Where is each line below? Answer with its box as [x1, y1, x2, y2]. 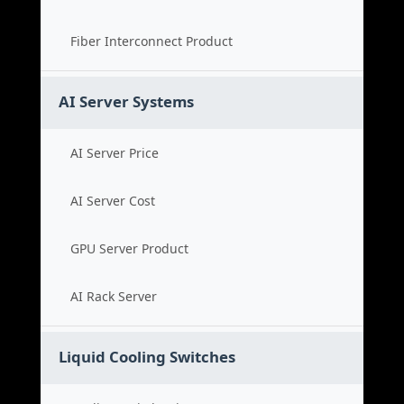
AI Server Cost [70, 192, 155, 209]
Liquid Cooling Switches [59, 346, 235, 367]
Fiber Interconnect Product [70, 32, 233, 50]
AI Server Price [70, 144, 159, 161]
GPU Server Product [70, 240, 188, 257]
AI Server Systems [59, 91, 194, 112]
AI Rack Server [70, 288, 157, 305]
